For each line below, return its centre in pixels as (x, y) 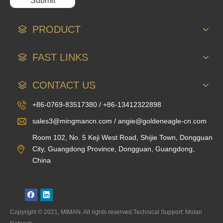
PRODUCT (56, 29)
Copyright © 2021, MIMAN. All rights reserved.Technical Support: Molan (106, 212)
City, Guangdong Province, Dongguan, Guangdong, (113, 149)
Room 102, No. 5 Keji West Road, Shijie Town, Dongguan (122, 137)
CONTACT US (64, 85)
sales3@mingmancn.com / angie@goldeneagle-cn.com (119, 121)
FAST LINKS (60, 57)
